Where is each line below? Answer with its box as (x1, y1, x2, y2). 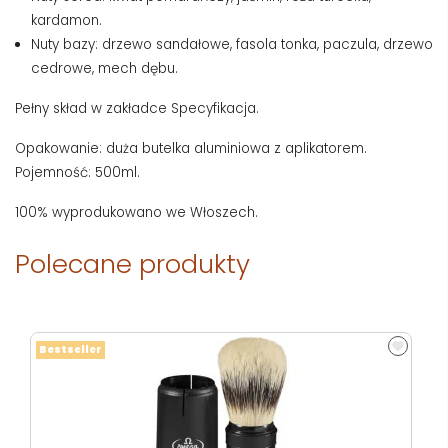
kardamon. (31, 10, 102, 30)
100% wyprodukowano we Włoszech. (15, 202, 258, 222)
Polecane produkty (15, 245, 250, 282)
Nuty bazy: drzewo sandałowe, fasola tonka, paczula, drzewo (31, 34, 433, 54)
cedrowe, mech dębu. (31, 58, 178, 78)
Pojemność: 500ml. (15, 162, 144, 182)
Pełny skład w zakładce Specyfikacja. (15, 98, 259, 118)
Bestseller (39, 342, 102, 356)
